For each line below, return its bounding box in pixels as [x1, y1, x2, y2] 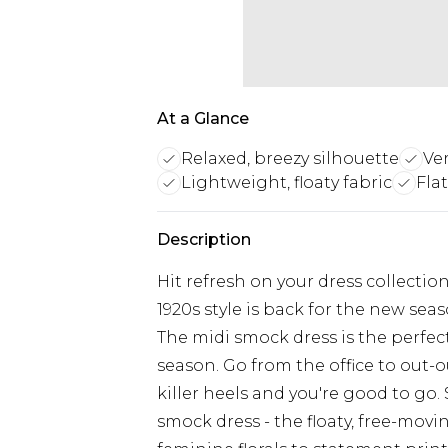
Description [157, 230, 251, 249]
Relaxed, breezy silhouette [181, 149, 399, 168]
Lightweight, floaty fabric [181, 173, 392, 192]
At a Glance [157, 109, 249, 128]
